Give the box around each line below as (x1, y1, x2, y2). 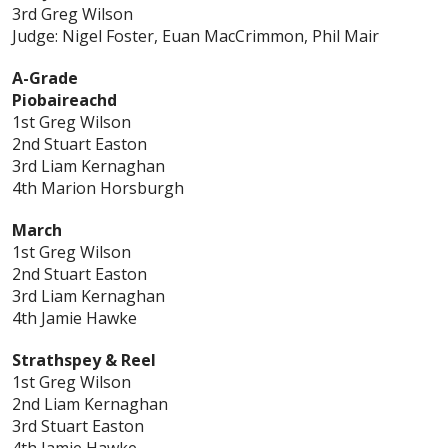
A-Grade (12, 67, 78, 90)
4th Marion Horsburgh (12, 177, 184, 200)
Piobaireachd (12, 89, 117, 112)
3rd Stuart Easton (12, 415, 144, 438)
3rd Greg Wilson (12, 3, 133, 26)
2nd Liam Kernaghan (12, 393, 168, 416)
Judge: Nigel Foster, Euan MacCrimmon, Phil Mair (12, 25, 379, 48)
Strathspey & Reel (12, 349, 156, 372)
